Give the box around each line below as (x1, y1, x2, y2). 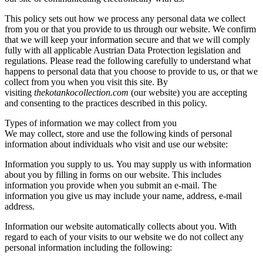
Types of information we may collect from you (5, 117, 177, 128)
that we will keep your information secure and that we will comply (5, 34, 250, 45)
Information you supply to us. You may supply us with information (5, 159, 251, 169)
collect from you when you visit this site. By (5, 76, 168, 87)
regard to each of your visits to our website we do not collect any (5, 231, 244, 242)
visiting (5, 87, 32, 97)
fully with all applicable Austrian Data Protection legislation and (5, 45, 241, 55)
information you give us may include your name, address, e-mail (5, 190, 242, 201)
